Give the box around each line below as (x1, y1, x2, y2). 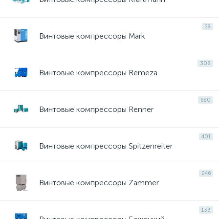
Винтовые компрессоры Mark (39, 31, 145, 41)
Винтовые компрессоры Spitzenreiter (39, 141, 173, 151)
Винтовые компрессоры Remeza (39, 67, 157, 77)
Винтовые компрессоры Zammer (39, 177, 159, 187)
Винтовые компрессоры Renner (39, 104, 153, 114)
